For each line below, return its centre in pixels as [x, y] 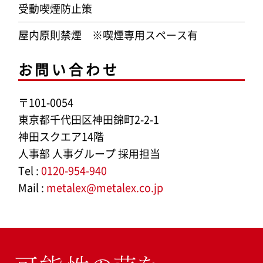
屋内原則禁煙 [55, 34]
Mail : [32, 188]
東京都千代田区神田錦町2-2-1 [88, 119]
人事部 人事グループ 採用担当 [89, 154]
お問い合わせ [69, 69]
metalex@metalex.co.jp [104, 188]
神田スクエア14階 [61, 136]
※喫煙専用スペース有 [145, 34]
